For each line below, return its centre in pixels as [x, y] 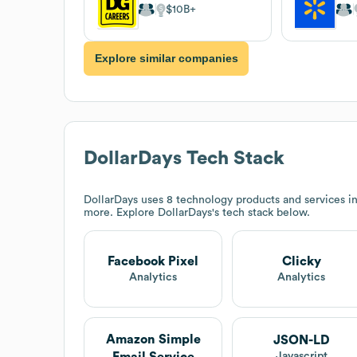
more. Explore [121, 212]
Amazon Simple [153, 339]
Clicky [301, 261]
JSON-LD [301, 341]
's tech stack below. [261, 212]
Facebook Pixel [153, 261]
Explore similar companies [166, 59]
